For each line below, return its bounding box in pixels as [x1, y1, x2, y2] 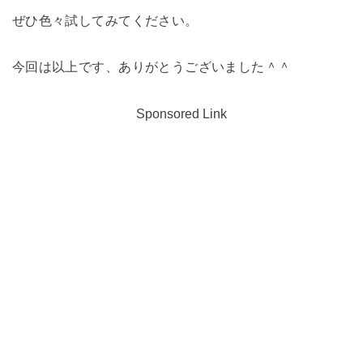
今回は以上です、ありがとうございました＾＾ [11, 59, 292, 75]
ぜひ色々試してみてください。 [11, 12, 199, 28]
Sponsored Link [136, 106, 227, 122]
